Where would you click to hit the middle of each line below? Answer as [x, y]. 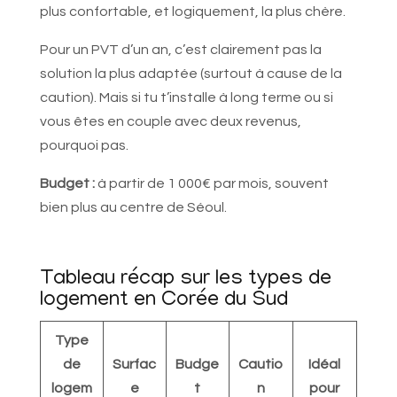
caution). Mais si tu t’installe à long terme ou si [186, 98]
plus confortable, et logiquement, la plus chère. [192, 12]
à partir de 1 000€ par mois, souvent [211, 184]
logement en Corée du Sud [163, 301]
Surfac [135, 365]
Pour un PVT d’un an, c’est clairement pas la [180, 50]
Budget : [67, 184]
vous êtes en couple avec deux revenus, [170, 122]
